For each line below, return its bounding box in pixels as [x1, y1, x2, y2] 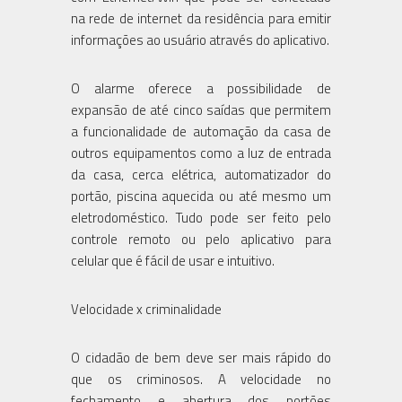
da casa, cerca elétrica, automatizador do [71, 163, 331, 185]
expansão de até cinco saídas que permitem [71, 99, 331, 120]
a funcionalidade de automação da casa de [71, 120, 331, 142]
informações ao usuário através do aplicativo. [71, 29, 329, 50]
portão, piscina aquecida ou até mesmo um [71, 185, 331, 206]
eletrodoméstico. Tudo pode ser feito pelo [71, 206, 331, 228]
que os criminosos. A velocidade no [71, 368, 331, 389]
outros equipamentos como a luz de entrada [71, 142, 331, 163]
